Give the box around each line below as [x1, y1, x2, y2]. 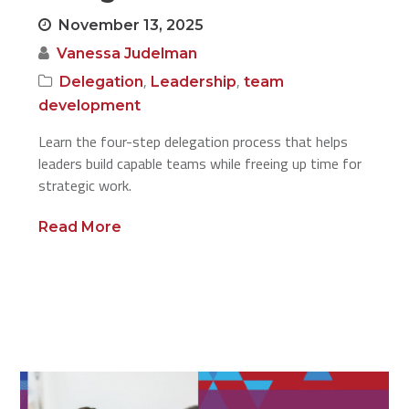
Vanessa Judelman [57, 45, 198, 62]
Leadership [151, 73, 237, 90]
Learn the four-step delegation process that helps [38, 131, 349, 152]
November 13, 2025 [58, 16, 204, 34]
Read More [38, 218, 122, 236]
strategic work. [38, 174, 132, 196]
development [38, 97, 142, 114]
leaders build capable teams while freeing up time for [38, 152, 362, 174]
